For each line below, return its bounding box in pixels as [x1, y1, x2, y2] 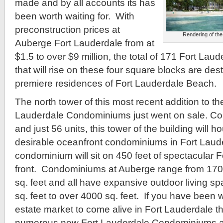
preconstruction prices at [15, 24, 120, 35]
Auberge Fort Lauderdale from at [15, 38, 154, 49]
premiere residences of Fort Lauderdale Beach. [15, 78, 217, 89]
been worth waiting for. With [15, 11, 134, 22]
